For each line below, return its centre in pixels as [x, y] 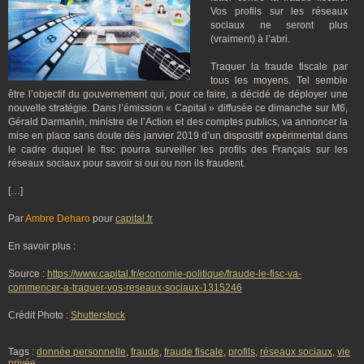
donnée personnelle [81, 352]
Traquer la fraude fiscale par [279, 67]
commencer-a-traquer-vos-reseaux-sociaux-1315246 [125, 288]
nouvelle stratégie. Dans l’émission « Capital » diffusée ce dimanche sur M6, [178, 108]
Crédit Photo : [39, 315]
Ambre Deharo [58, 219]
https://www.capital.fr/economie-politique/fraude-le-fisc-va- [174, 274]
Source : [28, 274]
